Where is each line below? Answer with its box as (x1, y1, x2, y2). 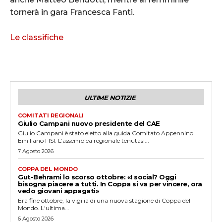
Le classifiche (10, 32, 63, 42)
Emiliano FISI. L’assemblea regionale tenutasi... (18, 136, 149, 144)
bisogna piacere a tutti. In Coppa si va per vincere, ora (18, 179, 202, 188)
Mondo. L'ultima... (18, 204, 69, 212)
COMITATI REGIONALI (18, 111, 84, 119)
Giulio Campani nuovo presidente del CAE (18, 119, 160, 127)
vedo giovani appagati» (18, 186, 99, 195)
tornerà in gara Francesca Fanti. (10, 7, 134, 17)
